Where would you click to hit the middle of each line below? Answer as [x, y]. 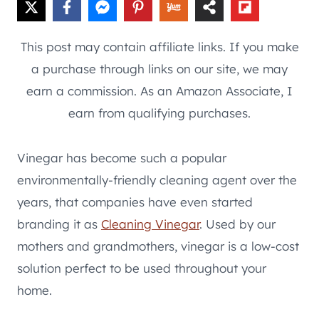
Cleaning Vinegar [150, 224]
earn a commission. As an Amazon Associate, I [159, 90]
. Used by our [237, 224]
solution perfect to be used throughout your [142, 268]
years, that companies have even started [135, 202]
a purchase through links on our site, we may [159, 68]
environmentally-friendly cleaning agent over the [157, 179]
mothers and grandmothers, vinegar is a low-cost [158, 246]
